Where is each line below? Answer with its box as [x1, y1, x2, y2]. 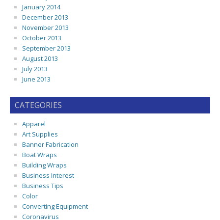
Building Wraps [22, 161, 67, 169]
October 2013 [22, 33, 61, 42]
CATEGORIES [15, 100, 62, 110]
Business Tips [22, 181, 63, 190]
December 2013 [22, 13, 68, 22]
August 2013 [22, 54, 58, 63]
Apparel [22, 119, 46, 128]
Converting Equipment [22, 202, 88, 211]
